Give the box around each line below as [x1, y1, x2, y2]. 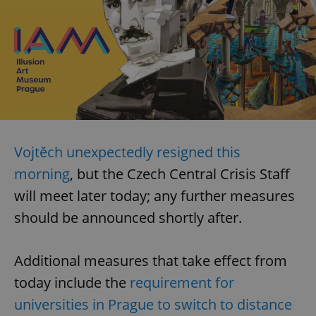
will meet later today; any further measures [14, 186, 295, 205]
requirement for [130, 272, 234, 292]
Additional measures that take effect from [14, 250, 287, 270]
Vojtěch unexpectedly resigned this [14, 142, 241, 162]
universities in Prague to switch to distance [14, 294, 292, 314]
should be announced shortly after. [14, 207, 242, 227]
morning [14, 164, 70, 183]
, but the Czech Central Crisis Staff [70, 164, 290, 183]
